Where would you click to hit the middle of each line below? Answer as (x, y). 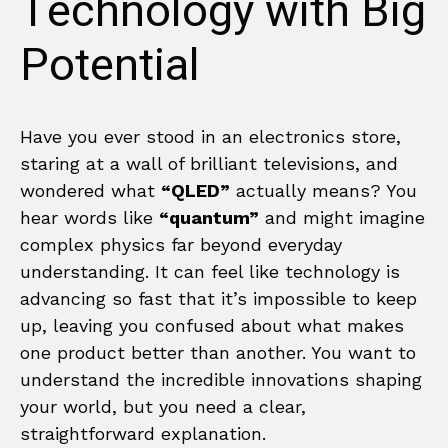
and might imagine (342, 217)
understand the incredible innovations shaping (221, 379)
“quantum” (209, 217)
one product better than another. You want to (218, 352)
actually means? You (323, 190)
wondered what (90, 190)
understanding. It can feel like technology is (210, 271)
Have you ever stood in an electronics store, (210, 136)
